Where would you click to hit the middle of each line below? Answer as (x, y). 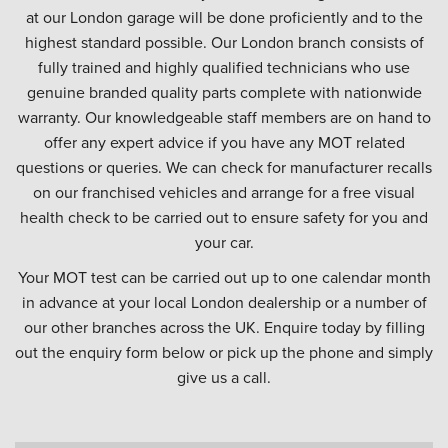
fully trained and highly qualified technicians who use (224, 67)
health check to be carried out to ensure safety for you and (224, 217)
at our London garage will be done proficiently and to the (224, 17)
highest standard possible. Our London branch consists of (224, 42)
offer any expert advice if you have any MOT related (224, 142)
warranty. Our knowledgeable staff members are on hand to (224, 117)
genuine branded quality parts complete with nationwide (224, 92)
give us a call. (224, 377)
